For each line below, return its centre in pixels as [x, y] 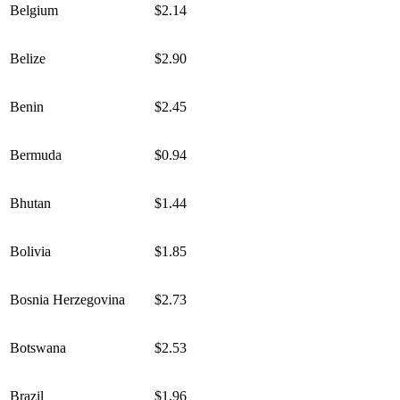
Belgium [34, 11]
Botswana [38, 348]
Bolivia [30, 252]
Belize [28, 59]
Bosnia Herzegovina [67, 300]
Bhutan [30, 204]
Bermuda [36, 155]
